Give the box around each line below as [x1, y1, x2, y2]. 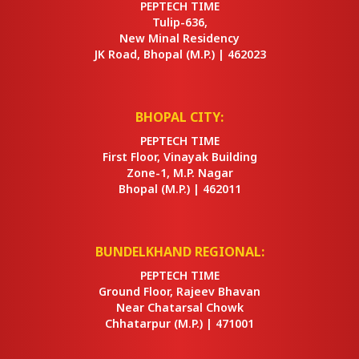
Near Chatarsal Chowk [115, 300, 244, 315]
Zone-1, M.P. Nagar [126, 165, 233, 180]
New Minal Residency [119, 30, 240, 46]
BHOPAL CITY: [135, 108, 224, 126]
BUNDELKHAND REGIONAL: [95, 243, 264, 260]
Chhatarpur [105, 316, 171, 331]
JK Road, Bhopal [93, 46, 183, 62]
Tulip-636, [151, 14, 208, 30]
